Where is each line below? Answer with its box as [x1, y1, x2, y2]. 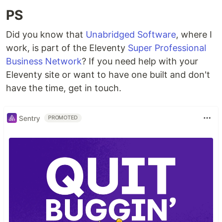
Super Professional [128, 43, 206, 54]
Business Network [6, 56, 82, 67]
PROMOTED [48, 114, 78, 121]
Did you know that [6, 29, 86, 40]
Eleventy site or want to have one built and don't [6, 69, 210, 80]
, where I [176, 29, 212, 40]
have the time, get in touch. [6, 83, 121, 94]
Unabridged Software [86, 29, 176, 40]
